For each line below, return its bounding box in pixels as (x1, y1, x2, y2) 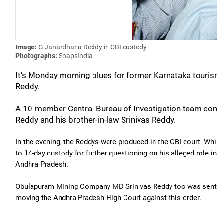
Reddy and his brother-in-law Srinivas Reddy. (15, 115, 176, 124)
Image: (15, 43, 38, 51)
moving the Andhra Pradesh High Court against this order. (15, 193, 201, 202)
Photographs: (15, 52, 59, 60)
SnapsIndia (59, 52, 93, 60)
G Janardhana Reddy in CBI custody (38, 43, 147, 51)
